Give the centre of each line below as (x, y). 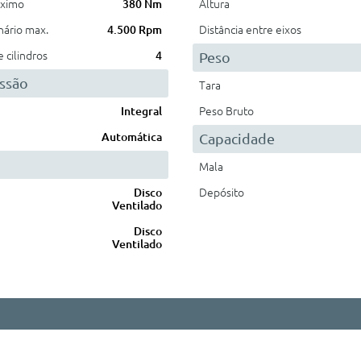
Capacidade (237, 139)
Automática (132, 137)
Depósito (222, 193)
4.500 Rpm (135, 30)
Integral (141, 111)
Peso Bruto (226, 111)
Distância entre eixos (250, 30)
